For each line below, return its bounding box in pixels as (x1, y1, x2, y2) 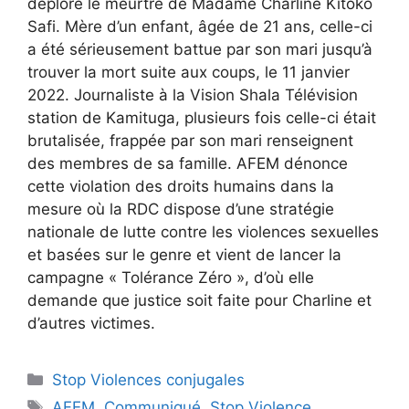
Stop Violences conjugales (52, 371, 246, 390)
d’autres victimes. (27, 314, 155, 333)
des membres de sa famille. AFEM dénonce (27, 154, 348, 173)
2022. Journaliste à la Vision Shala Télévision (27, 86, 358, 105)
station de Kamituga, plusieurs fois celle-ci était (27, 109, 376, 128)
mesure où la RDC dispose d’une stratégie (27, 200, 334, 219)
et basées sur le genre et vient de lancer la (27, 246, 341, 265)
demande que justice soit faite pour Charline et (27, 291, 372, 310)
